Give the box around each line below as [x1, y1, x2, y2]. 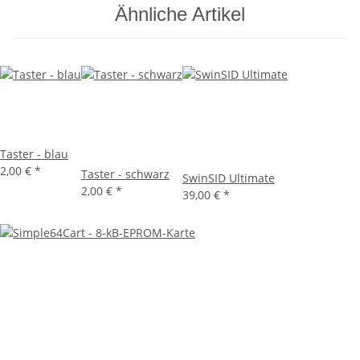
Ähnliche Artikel [115, 3, 245, 26]
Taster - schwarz [81, 166, 170, 182]
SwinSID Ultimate [182, 170, 275, 186]
